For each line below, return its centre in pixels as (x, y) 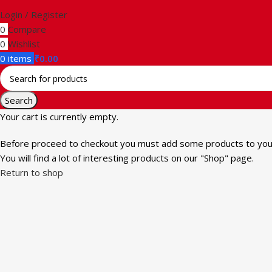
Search (19, 100)
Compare (27, 29)
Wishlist (24, 44)
